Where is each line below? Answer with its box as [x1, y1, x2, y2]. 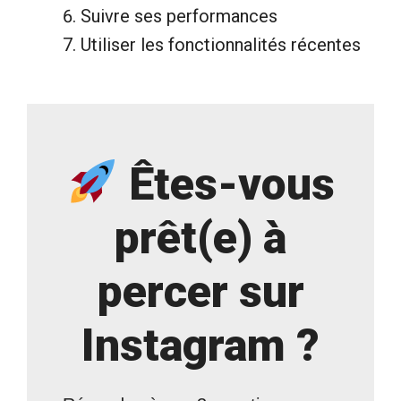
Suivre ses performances [81, 4, 277, 27]
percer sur [97, 265, 304, 318]
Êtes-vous [117, 158, 335, 210]
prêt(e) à [115, 211, 286, 264]
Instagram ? [81, 319, 320, 371]
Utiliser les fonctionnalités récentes [81, 33, 361, 55]
